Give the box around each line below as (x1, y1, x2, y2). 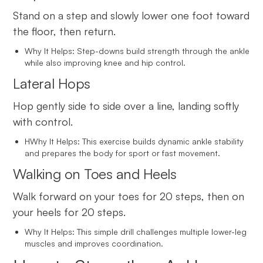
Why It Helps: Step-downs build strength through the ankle (25, 45, 250, 56)
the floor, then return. (13, 24, 116, 38)
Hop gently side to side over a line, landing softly (13, 99, 240, 112)
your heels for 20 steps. (13, 205, 126, 218)
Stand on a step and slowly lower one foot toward (13, 8, 250, 22)
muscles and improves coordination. (25, 238, 164, 248)
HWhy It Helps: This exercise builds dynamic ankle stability (25, 136, 244, 146)
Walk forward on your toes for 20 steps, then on (13, 189, 245, 203)
